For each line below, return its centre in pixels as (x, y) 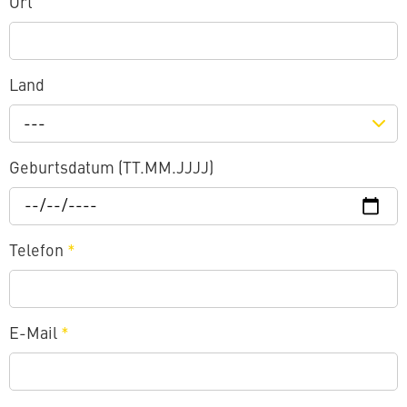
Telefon (38, 251)
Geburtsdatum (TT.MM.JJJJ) (111, 169)
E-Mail (35, 334)
